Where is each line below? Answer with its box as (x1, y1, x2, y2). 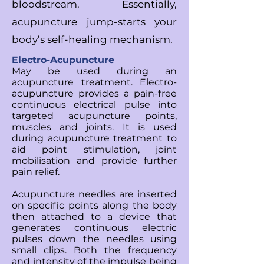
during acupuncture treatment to (12, 133, 177, 144)
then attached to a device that (12, 211, 177, 222)
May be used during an (12, 65, 177, 77)
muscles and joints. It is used (12, 121, 177, 133)
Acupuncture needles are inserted (12, 189, 177, 200)
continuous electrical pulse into (12, 99, 177, 110)
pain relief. (12, 166, 60, 177)
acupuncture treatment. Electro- (12, 77, 177, 88)
